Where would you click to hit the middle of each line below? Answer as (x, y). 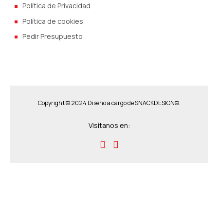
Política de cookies (53, 21)
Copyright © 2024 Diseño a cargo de (86, 103)
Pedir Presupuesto (53, 36)
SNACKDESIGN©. (157, 103)
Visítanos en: (109, 125)
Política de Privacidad (56, 6)
